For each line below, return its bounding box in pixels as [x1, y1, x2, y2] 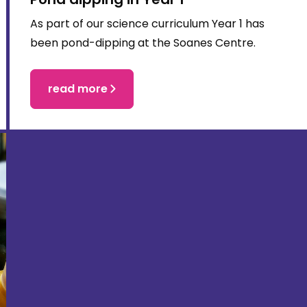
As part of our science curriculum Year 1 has [29, 16, 265, 32]
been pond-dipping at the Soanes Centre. [29, 35, 256, 51]
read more [47, 81, 108, 97]
